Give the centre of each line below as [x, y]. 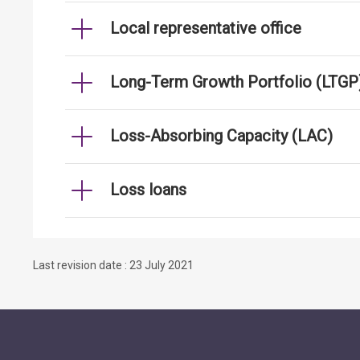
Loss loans [148, 190]
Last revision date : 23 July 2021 [113, 265]
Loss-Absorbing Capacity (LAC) [221, 136]
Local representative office [206, 28]
